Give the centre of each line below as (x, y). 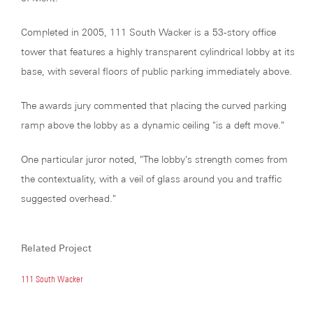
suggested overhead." (68, 198)
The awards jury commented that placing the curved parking (154, 105)
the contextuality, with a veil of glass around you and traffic (151, 179)
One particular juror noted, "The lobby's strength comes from (154, 159)
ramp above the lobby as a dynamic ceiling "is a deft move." (154, 125)
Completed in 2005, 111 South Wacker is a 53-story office (148, 32)
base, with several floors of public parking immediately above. (156, 71)
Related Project (56, 248)
